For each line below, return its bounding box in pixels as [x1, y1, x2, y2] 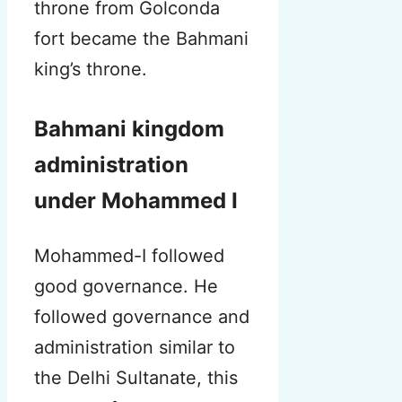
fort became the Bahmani [34, 28, 249, 50]
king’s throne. [34, 58, 147, 81]
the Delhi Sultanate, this [34, 367, 238, 389]
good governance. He [34, 275, 218, 298]
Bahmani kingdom [34, 116, 224, 143]
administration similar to [34, 336, 235, 359]
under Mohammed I [34, 188, 238, 214]
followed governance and [34, 306, 249, 328]
